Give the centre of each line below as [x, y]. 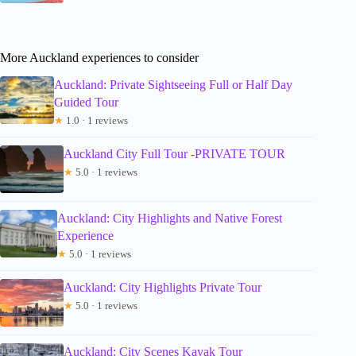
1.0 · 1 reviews [95, 121]
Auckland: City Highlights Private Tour [163, 288]
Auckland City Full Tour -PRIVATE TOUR [174, 154]
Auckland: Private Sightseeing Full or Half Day [173, 85]
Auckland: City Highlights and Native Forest [170, 219]
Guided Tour [86, 103]
